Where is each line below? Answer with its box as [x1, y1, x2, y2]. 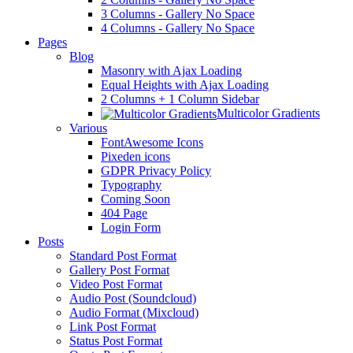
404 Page [101, 206, 147, 221]
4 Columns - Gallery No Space [101, 20, 255, 35]
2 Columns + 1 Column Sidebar [101, 91, 259, 106]
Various [69, 121, 107, 136]
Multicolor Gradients [217, 106, 320, 120]
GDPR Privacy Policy [101, 164, 211, 178]
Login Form [101, 221, 161, 235]
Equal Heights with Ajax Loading [101, 77, 269, 91]
